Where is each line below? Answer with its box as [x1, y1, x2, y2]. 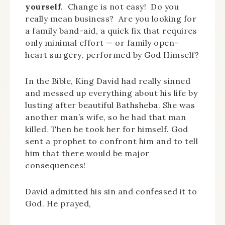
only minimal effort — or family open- [25, 38, 179, 48]
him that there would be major [25, 148, 150, 158]
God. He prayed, [25, 198, 91, 208]
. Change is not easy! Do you [61, 2, 179, 12]
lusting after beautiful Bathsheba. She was [25, 100, 195, 110]
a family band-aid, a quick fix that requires [25, 26, 197, 36]
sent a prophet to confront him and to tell [25, 136, 198, 146]
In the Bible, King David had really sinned [25, 76, 190, 86]
